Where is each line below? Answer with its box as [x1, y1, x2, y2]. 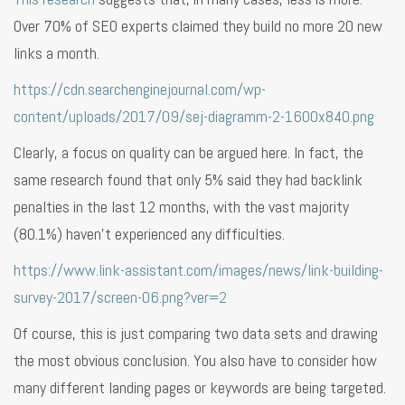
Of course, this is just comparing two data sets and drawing [14, 322, 378, 344]
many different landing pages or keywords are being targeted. [14, 376, 386, 398]
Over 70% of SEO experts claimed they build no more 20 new [14, 14, 382, 36]
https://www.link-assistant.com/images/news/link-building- [14, 259, 383, 280]
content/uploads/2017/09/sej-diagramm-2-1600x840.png [14, 105, 374, 127]
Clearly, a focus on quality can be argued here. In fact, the [14, 141, 363, 163]
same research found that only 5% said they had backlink [14, 168, 363, 190]
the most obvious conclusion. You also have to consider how [14, 349, 377, 371]
